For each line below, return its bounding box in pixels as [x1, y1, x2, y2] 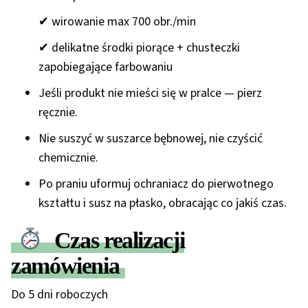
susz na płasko [89, 195, 163, 212]
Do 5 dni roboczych [11, 286, 108, 304]
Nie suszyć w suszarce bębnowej [38, 130, 203, 148]
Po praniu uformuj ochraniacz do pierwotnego [38, 175, 274, 193]
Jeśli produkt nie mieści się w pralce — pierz [38, 85, 262, 102]
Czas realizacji [54, 228, 185, 254]
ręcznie [38, 104, 75, 122]
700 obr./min [132, 13, 196, 31]
